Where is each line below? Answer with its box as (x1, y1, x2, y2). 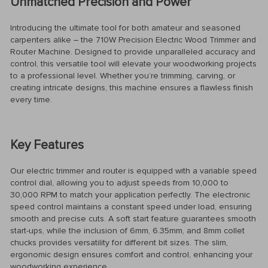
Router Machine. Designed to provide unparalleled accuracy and (10, 46, 255, 57)
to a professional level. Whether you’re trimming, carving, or (10, 70, 235, 81)
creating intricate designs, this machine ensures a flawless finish (10, 82, 253, 93)
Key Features (10, 138, 84, 153)
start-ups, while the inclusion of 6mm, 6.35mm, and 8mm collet (10, 225, 245, 236)
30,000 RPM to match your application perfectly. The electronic (10, 189, 250, 200)
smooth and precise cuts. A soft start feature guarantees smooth (10, 213, 256, 224)
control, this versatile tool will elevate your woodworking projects (10, 58, 257, 69)
